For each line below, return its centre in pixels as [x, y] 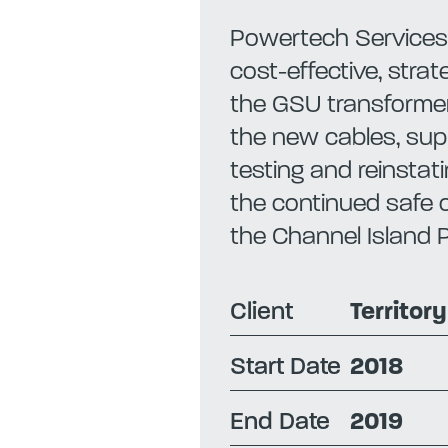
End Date [279, 423]
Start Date [285, 368]
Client [261, 313]
